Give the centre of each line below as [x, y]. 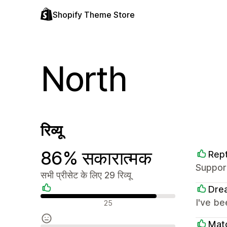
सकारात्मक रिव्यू [63, 201]
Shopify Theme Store [94, 15]
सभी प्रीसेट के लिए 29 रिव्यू [86, 175]
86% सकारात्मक [96, 158]
